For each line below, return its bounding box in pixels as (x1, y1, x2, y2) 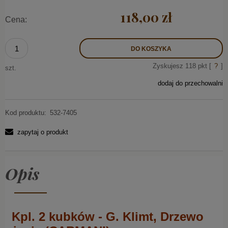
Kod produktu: (5, 108, 46, 117)
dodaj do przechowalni (158, 79, 223, 88)
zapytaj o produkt (17, 128, 68, 136)
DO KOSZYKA (131, 45, 172, 53)
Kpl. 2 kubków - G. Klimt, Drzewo (12, 209, 204, 223)
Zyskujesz (153, 62, 185, 70)
